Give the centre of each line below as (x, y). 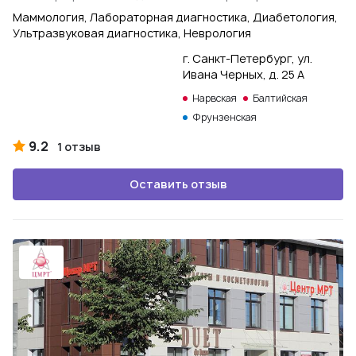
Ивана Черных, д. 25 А (244, 74)
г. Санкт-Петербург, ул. (248, 58)
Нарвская (215, 98)
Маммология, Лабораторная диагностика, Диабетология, (175, 17)
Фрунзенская (224, 117)
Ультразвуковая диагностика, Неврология (132, 33)
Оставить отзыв (178, 184)
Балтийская (280, 98)
